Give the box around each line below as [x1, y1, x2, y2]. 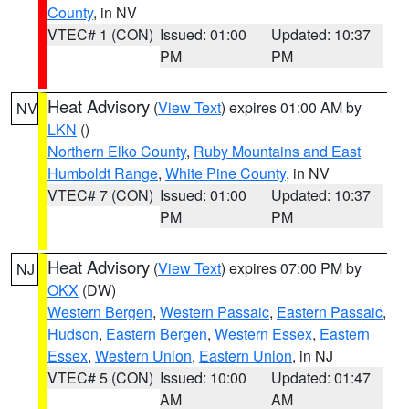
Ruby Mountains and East [194, 141, 361, 162]
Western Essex [215, 323, 312, 344]
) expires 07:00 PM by [221, 257, 362, 278]
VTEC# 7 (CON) [47, 184, 153, 205]
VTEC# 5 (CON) [47, 367, 153, 388]
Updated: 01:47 [271, 367, 372, 388]
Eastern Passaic [277, 301, 383, 322]
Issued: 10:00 [159, 367, 246, 388]
